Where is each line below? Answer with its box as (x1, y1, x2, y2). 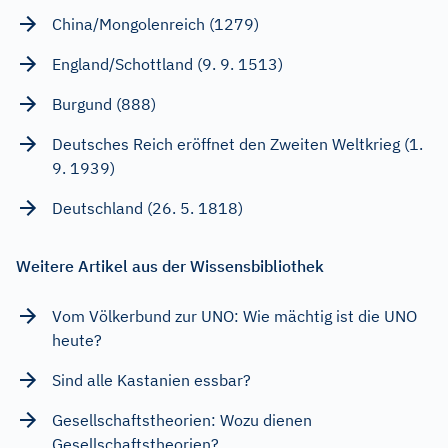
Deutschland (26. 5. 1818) (52, 197, 243, 218)
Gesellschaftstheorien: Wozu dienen (52, 409, 312, 430)
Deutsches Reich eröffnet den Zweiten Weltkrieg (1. (52, 133, 423, 154)
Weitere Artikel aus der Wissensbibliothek (16, 255, 324, 276)
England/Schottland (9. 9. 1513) (52, 53, 283, 74)
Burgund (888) (52, 93, 156, 114)
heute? (52, 329, 102, 350)
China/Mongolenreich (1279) (52, 13, 259, 34)
